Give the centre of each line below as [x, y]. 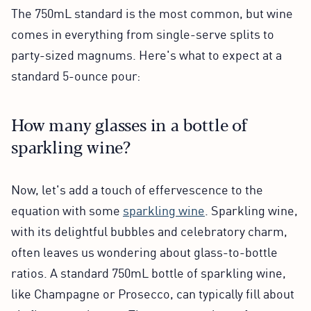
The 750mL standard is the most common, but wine [152, 12]
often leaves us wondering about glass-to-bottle [144, 251]
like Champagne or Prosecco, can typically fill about [153, 293]
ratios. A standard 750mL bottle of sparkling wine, [149, 272]
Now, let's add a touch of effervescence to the [137, 188]
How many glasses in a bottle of [129, 124]
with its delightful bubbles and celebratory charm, [149, 230]
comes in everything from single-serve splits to [143, 33]
